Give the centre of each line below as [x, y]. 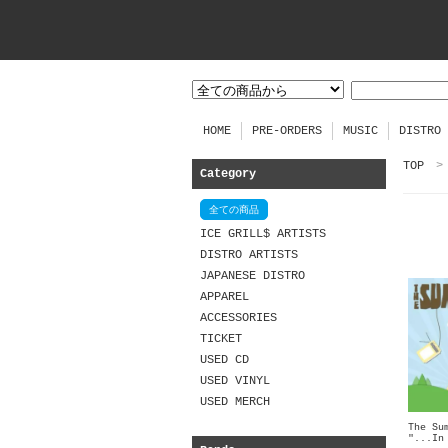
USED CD [224, 360]
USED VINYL [235, 381]
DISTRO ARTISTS [249, 255]
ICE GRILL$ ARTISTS [263, 234]
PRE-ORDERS [287, 131]
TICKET [221, 339]
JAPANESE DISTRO [252, 276]
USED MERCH [235, 402]
